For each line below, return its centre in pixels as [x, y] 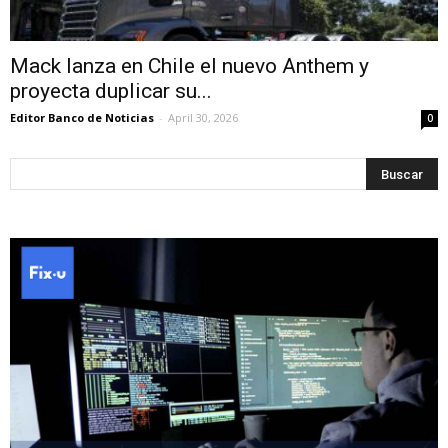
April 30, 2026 [203, 118]
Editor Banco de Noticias [82, 118]
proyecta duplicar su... [111, 91]
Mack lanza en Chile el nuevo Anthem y [189, 66]
